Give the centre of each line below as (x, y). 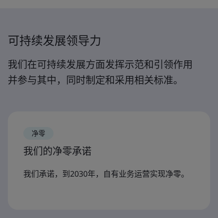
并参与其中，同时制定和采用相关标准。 (95, 80)
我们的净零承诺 (57, 151)
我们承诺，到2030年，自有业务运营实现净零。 (106, 174)
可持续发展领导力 (54, 40)
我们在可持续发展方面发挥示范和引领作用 (100, 64)
